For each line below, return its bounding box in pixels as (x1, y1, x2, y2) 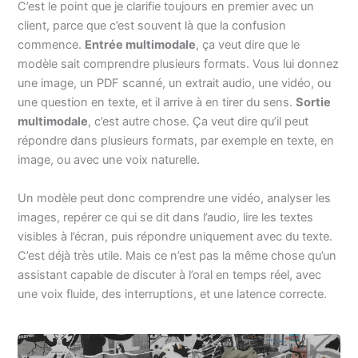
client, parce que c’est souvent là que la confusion (18, 18, 287, 34)
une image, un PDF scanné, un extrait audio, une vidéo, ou (18, 76, 332, 91)
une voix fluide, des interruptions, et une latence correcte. (18, 286, 328, 301)
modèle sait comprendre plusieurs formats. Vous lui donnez (18, 57, 340, 72)
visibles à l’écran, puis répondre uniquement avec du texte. (18, 229, 333, 244)
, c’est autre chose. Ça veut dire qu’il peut (88, 114, 309, 129)
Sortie (296, 95, 332, 110)
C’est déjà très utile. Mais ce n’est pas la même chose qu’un (18, 248, 337, 263)
